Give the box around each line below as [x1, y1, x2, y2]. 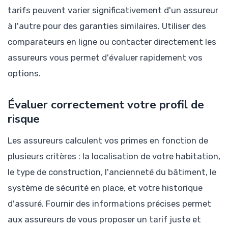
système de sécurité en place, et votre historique [8, 182, 203, 193]
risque [8, 110, 40, 127]
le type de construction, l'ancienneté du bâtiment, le [8, 166, 216, 177]
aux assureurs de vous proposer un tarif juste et [8, 214, 201, 224]
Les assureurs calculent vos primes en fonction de [8, 135, 208, 146]
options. [8, 68, 41, 78]
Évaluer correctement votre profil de [8, 96, 204, 112]
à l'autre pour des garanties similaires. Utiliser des [8, 20, 206, 31]
